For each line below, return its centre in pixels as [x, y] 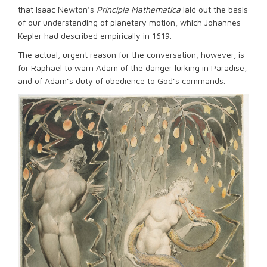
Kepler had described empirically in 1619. [95, 35]
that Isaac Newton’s [57, 9]
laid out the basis [214, 9]
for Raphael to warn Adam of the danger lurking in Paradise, [132, 68]
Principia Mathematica [139, 9]
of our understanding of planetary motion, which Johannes [129, 22]
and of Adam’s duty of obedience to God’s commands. [122, 81]
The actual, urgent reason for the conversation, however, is [131, 55]
